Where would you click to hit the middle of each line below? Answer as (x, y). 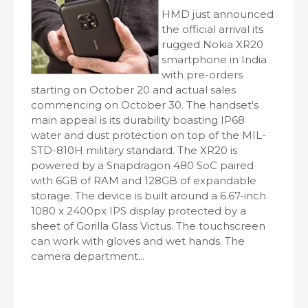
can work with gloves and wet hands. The (138, 241)
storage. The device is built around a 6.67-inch (148, 196)
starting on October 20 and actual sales (133, 90)
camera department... (88, 256)
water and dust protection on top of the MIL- (148, 135)
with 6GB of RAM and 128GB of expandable (144, 180)
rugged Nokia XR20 (212, 44)
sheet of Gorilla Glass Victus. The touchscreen (148, 226)
